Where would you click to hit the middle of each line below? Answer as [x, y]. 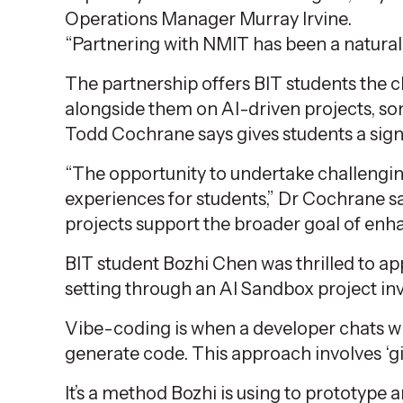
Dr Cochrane [331, 199]
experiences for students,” [171, 199]
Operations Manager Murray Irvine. [208, 19]
